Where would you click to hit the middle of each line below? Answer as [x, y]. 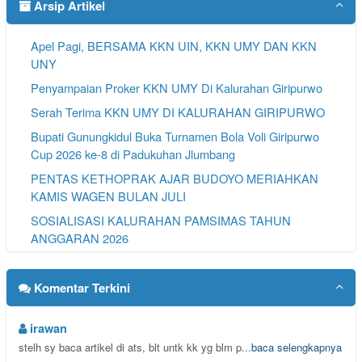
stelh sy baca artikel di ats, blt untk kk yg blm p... [135, 347]
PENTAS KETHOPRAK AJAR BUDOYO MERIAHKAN [175, 178]
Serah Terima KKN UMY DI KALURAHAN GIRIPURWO [178, 112]
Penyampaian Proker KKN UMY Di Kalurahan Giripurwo [177, 87]
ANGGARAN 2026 [80, 238]
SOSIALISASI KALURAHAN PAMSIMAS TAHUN [161, 220]
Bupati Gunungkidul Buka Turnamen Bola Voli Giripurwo [175, 136]
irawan [47, 328]
